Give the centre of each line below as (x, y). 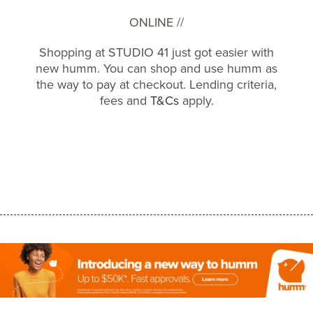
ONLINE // (156, 22)
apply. (196, 101)
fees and (125, 101)
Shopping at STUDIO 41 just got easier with (156, 52)
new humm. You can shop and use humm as (156, 68)
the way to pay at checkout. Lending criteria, (156, 85)
